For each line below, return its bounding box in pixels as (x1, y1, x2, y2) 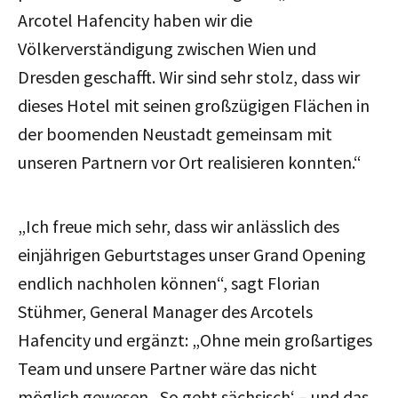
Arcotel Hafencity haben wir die (18, 8, 252, 31)
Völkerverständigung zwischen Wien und (18, 36, 316, 60)
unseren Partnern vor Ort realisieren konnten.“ (18, 150, 362, 173)
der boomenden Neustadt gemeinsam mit (18, 122, 332, 145)
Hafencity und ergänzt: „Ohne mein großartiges (18, 328, 372, 351)
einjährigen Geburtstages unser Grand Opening (18, 243, 366, 266)
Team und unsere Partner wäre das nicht (18, 356, 317, 379)
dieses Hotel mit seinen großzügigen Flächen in (18, 93, 370, 116)
